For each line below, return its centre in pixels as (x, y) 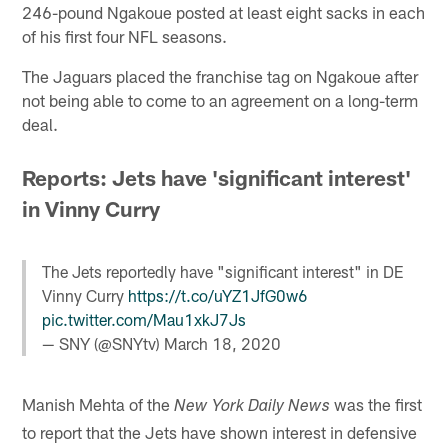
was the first (376, 404)
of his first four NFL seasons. (125, 35)
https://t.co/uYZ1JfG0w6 (218, 296)
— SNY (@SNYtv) (103, 344)
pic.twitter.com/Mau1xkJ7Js (144, 320)
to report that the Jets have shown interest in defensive (220, 432)
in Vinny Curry (91, 208)
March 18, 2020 (223, 344)
